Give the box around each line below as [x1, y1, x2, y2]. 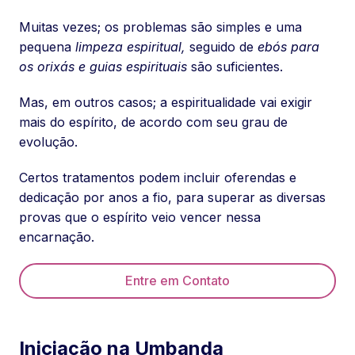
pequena [19, 38, 75, 55]
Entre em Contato [125, 272, 230, 288]
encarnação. [19, 228, 94, 245]
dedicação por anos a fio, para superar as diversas [19, 189, 326, 205]
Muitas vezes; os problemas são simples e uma [19, 18, 302, 35]
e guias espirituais [78, 58, 187, 74]
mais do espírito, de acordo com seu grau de [19, 113, 288, 130]
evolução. [19, 133, 78, 150]
